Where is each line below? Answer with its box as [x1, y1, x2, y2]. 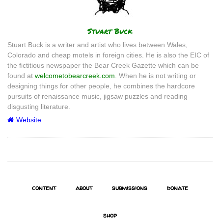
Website [16, 115, 41, 124]
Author [7, 23, 36, 35]
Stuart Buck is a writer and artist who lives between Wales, [7, 40, 188, 49]
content [32, 183, 56, 192]
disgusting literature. [7, 102, 70, 110]
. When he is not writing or [115, 71, 196, 80]
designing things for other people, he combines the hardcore [7, 82, 195, 90]
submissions [112, 183, 147, 192]
